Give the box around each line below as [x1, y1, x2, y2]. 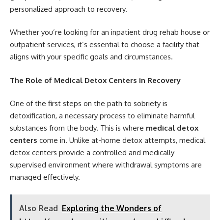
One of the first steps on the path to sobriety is [10, 99, 167, 109]
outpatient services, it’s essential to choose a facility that [10, 40, 199, 50]
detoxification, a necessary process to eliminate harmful [10, 111, 195, 121]
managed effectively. [10, 172, 80, 182]
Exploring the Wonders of [62, 203, 162, 213]
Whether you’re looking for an [10, 27, 111, 37]
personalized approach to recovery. [10, 4, 127, 14]
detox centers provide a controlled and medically [10, 148, 174, 158]
